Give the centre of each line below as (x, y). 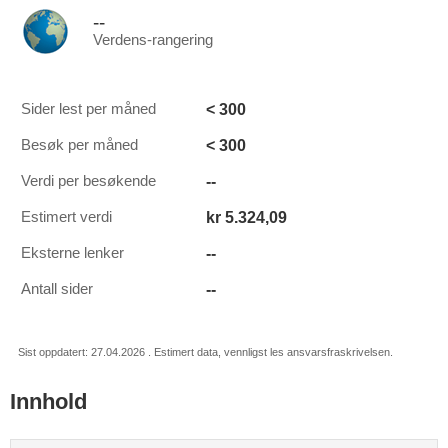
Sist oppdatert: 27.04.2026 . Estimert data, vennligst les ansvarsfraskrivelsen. (205, 352)
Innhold (48, 401)
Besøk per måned (79, 145)
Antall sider (57, 289)
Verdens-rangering (153, 40)
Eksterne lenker (72, 253)
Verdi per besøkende (88, 181)
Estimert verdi (66, 217)
